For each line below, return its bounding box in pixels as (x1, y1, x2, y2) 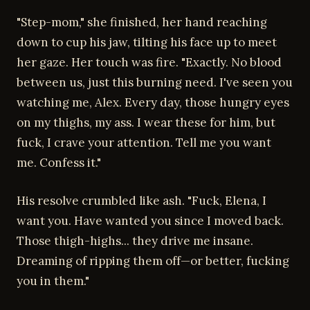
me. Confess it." (17, 155, 101, 170)
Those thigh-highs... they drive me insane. (17, 232, 253, 248)
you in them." (17, 273, 89, 289)
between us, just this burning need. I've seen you (17, 75, 293, 90)
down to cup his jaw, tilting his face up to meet (17, 35, 277, 50)
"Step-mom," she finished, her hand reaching (17, 15, 267, 30)
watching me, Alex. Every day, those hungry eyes (17, 95, 289, 110)
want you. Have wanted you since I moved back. (17, 212, 284, 228)
